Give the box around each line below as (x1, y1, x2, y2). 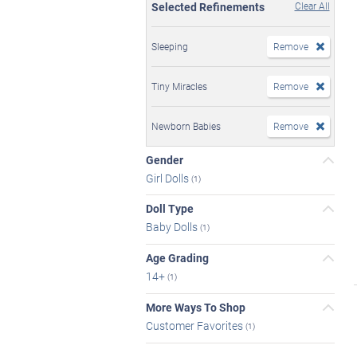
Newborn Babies (151, 119, 221, 132)
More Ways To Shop (146, 299, 245, 315)
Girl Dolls (146, 170, 191, 186)
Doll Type (146, 201, 194, 217)
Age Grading (146, 250, 209, 266)
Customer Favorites (146, 317, 245, 333)
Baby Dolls (146, 219, 200, 235)
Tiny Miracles (151, 79, 207, 92)
